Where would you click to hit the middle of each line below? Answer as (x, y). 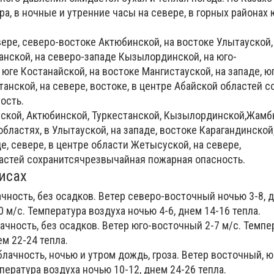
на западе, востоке (154, 130)
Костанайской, (54, 71)
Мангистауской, (177, 71)
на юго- (220, 57)
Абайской (196, 86)
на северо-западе (76, 57)
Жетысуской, (161, 145)
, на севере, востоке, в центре (105, 86)
